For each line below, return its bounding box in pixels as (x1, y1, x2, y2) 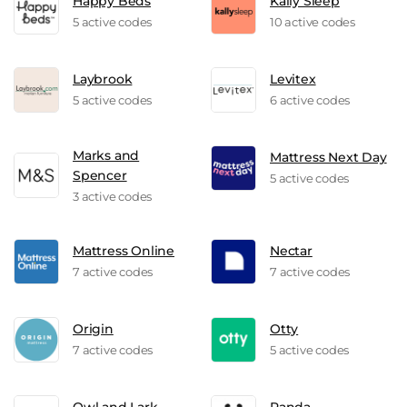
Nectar (270, 243, 313, 260)
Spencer (73, 166, 127, 184)
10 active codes (270, 15, 355, 30)
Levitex (270, 71, 316, 88)
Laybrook (73, 71, 133, 88)
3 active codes (73, 188, 153, 203)
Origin (73, 321, 114, 338)
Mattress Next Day (270, 149, 387, 166)
